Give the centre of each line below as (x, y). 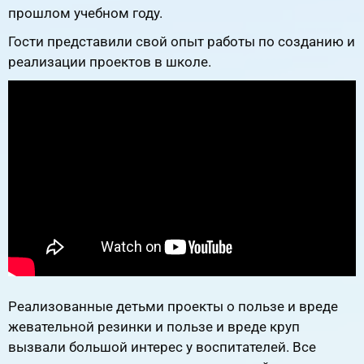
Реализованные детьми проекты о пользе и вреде (173, 307)
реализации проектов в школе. (110, 61)
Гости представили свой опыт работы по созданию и (182, 41)
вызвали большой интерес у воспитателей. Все (162, 347)
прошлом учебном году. (85, 13)
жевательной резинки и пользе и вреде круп (154, 327)
